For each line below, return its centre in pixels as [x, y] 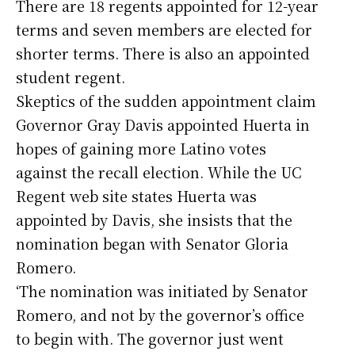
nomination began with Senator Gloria [152, 243]
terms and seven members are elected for [164, 29]
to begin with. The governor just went [150, 338]
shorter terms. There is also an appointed [163, 53]
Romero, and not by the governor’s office [160, 314]
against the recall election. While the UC [159, 172]
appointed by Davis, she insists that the [154, 219]
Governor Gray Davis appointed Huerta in [163, 124]
